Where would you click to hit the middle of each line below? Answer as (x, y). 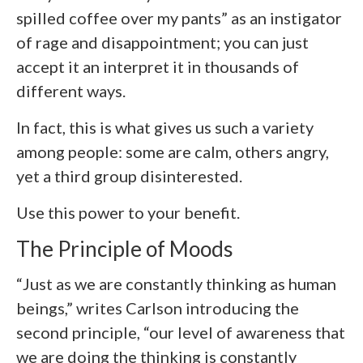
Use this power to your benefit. (128, 213)
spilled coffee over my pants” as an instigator (179, 18)
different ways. (71, 91)
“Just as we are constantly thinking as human (176, 283)
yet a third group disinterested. (129, 176)
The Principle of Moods (125, 249)
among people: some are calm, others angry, (173, 152)
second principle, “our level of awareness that (181, 332)
